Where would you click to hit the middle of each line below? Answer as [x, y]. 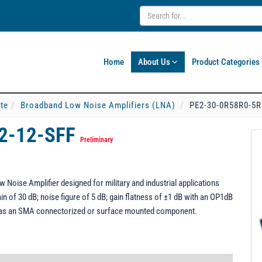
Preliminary [96, 140]
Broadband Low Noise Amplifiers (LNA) [98, 105]
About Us [155, 62]
